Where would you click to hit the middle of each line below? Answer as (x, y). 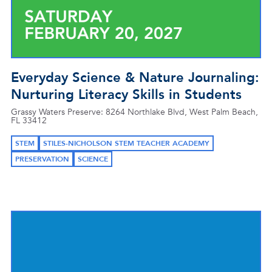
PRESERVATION (42, 159)
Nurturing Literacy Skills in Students (126, 95)
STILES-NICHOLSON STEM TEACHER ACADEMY (126, 143)
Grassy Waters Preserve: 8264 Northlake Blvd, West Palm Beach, (134, 112)
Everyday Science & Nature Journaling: (135, 78)
